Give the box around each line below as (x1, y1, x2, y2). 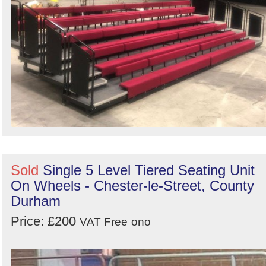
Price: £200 (11, 213, 80, 229)
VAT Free (80, 215, 128, 228)
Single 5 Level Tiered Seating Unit (43, 161, 255, 178)
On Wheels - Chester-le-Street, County (11, 177, 254, 194)
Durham (11, 192, 61, 209)
